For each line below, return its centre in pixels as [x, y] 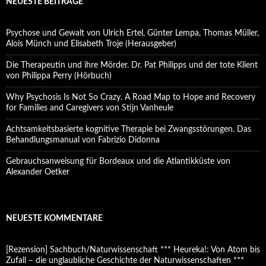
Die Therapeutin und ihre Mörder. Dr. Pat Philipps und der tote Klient [132, 66]
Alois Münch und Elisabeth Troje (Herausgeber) [91, 44]
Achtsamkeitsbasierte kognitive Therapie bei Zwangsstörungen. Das [129, 130]
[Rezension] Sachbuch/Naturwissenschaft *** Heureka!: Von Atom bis [133, 250]
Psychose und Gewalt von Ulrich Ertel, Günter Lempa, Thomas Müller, [132, 34]
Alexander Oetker [38, 172]
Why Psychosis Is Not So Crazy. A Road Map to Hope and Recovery [131, 98]
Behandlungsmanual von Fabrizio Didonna [83, 140]
